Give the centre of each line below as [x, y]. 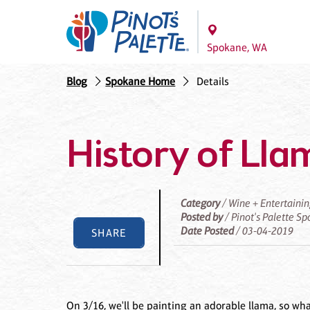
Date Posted [208, 231]
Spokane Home [140, 82]
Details [212, 82]
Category [201, 203]
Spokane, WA [237, 47]
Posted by [202, 217]
